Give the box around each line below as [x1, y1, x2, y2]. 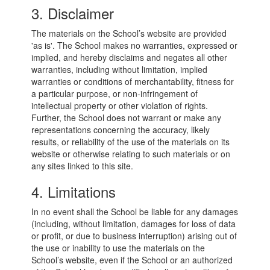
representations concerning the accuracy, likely [31, 124, 210, 136]
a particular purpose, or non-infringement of [31, 87, 198, 99]
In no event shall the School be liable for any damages [31, 206, 239, 218]
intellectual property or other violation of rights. [31, 99, 209, 111]
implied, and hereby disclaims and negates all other [31, 51, 228, 63]
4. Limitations [31, 181, 116, 202]
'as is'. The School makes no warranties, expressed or [31, 39, 238, 51]
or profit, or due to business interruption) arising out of [31, 230, 237, 242]
